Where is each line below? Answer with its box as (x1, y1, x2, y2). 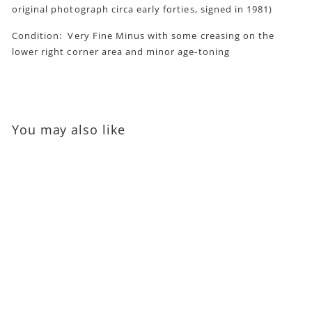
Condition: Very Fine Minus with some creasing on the (12, 29, 275, 42)
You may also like (12, 120, 125, 138)
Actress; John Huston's (19, 295, 122, 309)
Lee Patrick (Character (19, 279, 120, 292)
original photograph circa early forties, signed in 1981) (12, 2, 273, 15)
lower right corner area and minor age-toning (12, 45, 230, 58)
